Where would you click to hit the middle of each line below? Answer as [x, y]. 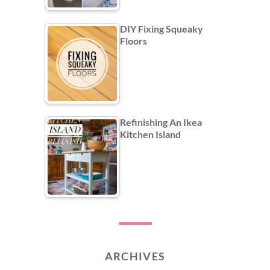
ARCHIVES [135, 256]
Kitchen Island [150, 134]
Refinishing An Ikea [161, 122]
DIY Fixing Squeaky [162, 29]
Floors [133, 41]
